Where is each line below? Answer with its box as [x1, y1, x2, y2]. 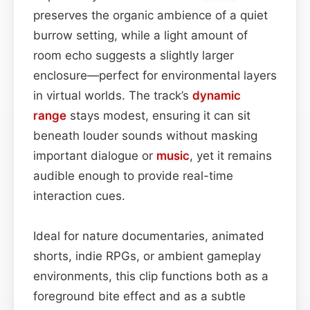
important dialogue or [33, 148, 156, 163]
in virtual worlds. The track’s [33, 88, 192, 102]
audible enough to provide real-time [33, 168, 233, 183]
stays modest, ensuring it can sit [66, 108, 250, 122]
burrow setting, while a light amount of [33, 28, 248, 42]
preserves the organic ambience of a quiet [33, 8, 268, 22]
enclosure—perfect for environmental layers [33, 68, 277, 82]
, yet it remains [190, 148, 272, 163]
